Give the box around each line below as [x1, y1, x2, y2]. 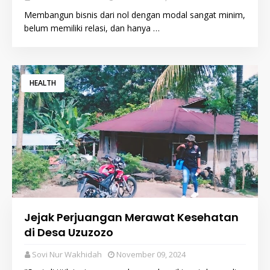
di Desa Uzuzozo [24, 225, 113, 240]
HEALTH [30, 78, 56, 88]
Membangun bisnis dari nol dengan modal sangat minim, [24, 9, 245, 20]
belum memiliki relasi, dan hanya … [24, 22, 160, 34]
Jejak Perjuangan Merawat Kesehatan [24, 210, 239, 225]
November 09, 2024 [116, 249, 186, 260]
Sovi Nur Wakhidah [32, 249, 102, 260]
